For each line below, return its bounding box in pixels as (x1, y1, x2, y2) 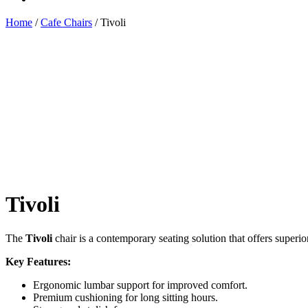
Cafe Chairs (41, 16, 92, 28)
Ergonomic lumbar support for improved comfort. (33, 278, 247, 291)
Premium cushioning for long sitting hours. (33, 291, 218, 303)
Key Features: (5, 255, 71, 267)
